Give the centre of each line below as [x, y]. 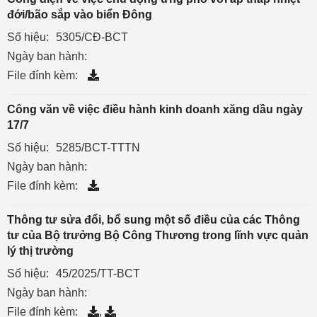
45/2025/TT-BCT [98, 273]
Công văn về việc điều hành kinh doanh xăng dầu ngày [155, 109]
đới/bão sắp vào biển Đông [80, 15]
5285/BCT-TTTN [98, 148]
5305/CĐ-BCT [92, 37]
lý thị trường [40, 251]
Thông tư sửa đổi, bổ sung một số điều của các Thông [154, 220]
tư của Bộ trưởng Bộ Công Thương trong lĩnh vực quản [158, 235]
